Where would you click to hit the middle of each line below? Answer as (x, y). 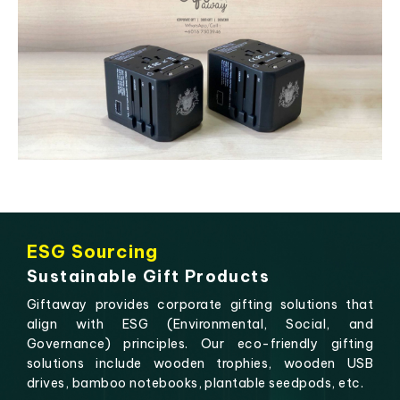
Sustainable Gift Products (148, 277)
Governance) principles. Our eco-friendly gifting (200, 344)
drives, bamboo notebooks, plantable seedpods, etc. (196, 383)
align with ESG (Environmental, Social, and (200, 325)
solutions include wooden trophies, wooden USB (200, 364)
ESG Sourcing (92, 252)
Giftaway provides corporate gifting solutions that (200, 305)
